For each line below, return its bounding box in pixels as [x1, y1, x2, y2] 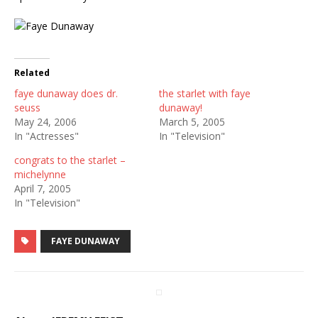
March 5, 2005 [159, 115, 225, 128]
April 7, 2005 [14, 182, 71, 195]
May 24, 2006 [14, 115, 77, 128]
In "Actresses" [14, 129, 79, 143]
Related [14, 67, 50, 79]
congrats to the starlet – [14, 153, 126, 167]
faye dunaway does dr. [14, 87, 118, 100]
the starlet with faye [159, 87, 251, 100]
